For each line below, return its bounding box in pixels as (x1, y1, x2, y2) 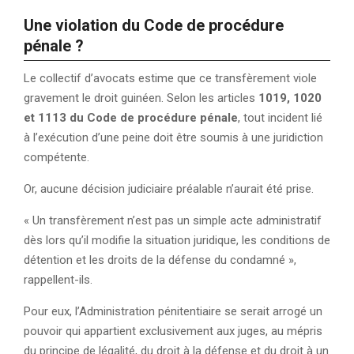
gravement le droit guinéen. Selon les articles (24, 91, 258, 105)
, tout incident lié (238, 111, 322, 125)
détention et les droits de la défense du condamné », (24, 253, 296, 267)
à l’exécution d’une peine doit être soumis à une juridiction (24, 130, 323, 145)
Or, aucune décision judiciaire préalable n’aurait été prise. (24, 182, 314, 196)
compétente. (24, 150, 89, 164)
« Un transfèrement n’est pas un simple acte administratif (24, 213, 322, 228)
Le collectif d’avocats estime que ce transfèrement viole (24, 71, 317, 85)
